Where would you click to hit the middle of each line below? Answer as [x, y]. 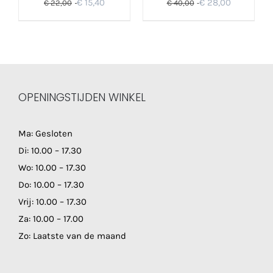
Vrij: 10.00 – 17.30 [52, 201]
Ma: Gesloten [45, 133]
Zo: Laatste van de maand [72, 236]
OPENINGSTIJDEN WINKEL [82, 97]
